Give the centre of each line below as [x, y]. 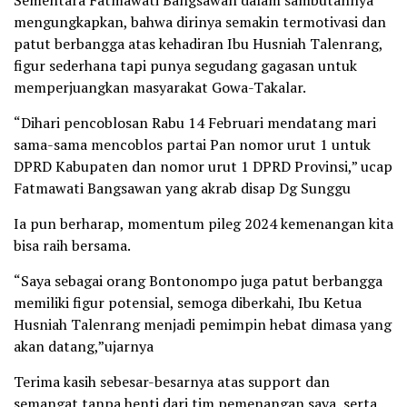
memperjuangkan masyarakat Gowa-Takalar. [160, 87]
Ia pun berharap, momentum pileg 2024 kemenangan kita [203, 223]
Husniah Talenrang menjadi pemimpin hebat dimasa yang [203, 324]
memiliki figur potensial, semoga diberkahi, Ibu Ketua [188, 302]
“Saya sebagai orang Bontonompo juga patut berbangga [198, 280]
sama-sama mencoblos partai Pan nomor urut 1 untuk [192, 144]
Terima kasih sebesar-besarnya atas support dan [172, 381]
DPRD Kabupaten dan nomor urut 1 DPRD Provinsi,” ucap [203, 166]
